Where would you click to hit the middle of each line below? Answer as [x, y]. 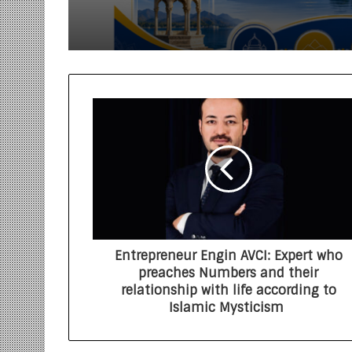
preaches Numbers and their [228, 273]
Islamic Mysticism [228, 308]
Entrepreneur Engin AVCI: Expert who [228, 256]
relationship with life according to [228, 290]
